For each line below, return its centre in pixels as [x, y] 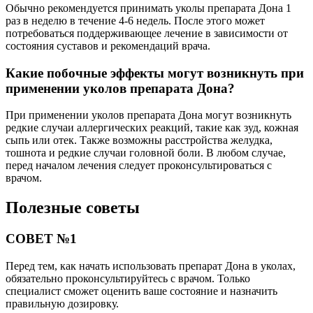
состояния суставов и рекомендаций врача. [108, 46]
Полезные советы [73, 208]
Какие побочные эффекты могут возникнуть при [155, 73]
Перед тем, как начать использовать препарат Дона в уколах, [151, 266]
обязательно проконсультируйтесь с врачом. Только [128, 278]
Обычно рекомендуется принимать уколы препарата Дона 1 [148, 8]
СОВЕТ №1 [41, 239]
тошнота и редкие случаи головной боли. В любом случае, [146, 153]
